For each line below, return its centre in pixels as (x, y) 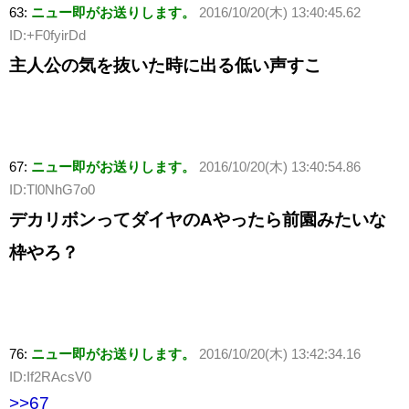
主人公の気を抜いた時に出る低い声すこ (165, 66)
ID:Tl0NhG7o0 (52, 190)
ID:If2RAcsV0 (50, 377)
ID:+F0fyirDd (47, 36)
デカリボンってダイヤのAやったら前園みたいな (198, 220)
